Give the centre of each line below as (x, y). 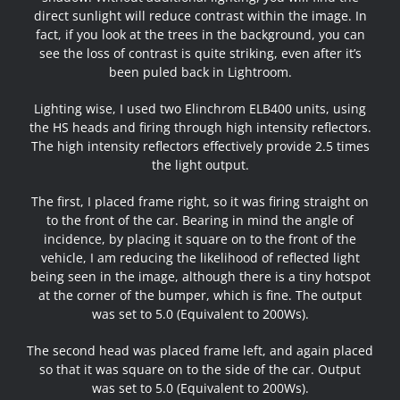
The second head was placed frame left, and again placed (200, 351)
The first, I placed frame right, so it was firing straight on (200, 202)
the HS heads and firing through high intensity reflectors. (200, 128)
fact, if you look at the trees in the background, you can (200, 35)
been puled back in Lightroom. (200, 72)
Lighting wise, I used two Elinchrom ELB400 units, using (200, 109)
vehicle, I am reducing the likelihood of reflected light (200, 258)
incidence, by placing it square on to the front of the (200, 239)
